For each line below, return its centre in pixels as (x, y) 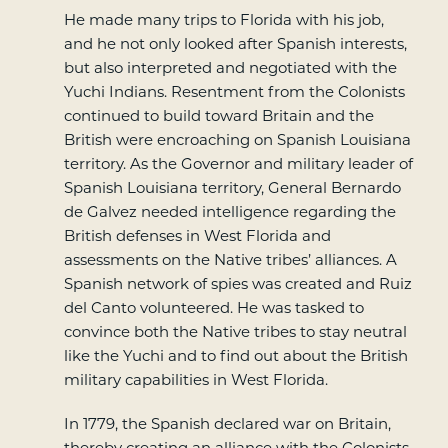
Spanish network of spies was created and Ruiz (237, 284)
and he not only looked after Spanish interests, (235, 44)
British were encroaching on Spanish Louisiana (237, 140)
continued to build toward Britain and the (218, 116)
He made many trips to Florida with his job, (223, 20)
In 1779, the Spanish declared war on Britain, (227, 424)
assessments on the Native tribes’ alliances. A (230, 260)
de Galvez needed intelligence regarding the (229, 212)
